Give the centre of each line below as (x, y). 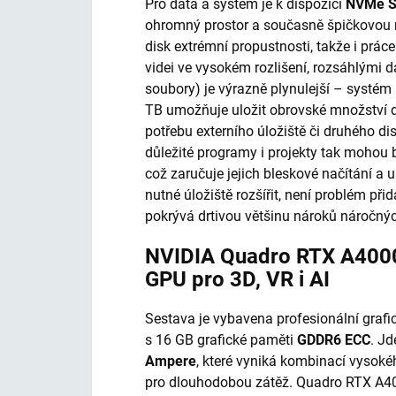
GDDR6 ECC (334, 339)
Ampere (171, 361)
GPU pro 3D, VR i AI (237, 279)
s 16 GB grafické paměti (221, 339)
